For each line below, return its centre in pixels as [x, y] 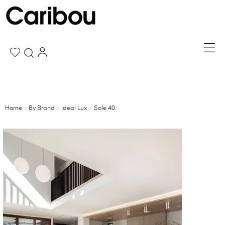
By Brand [42, 109]
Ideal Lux [74, 109]
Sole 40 [104, 109]
